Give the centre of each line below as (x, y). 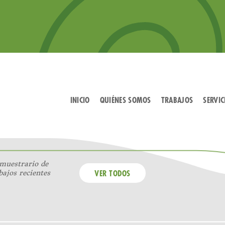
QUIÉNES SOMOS (125, 101)
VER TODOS (113, 174)
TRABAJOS (177, 101)
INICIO (80, 101)
